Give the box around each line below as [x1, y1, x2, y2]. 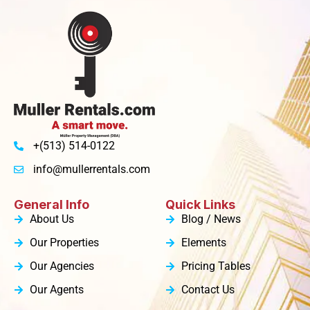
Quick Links [165, 197, 235, 212]
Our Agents [29, 283, 84, 297]
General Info [14, 197, 89, 212]
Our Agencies [29, 259, 94, 273]
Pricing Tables [181, 259, 250, 273]
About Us [29, 212, 74, 226]
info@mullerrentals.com [33, 163, 150, 176]
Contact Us [181, 283, 235, 297]
